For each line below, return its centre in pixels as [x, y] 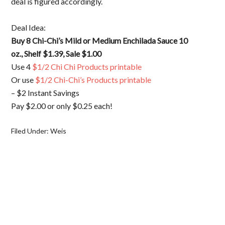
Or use [23, 80]
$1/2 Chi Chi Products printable [87, 67]
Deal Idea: [29, 27]
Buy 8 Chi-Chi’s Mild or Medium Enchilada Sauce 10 [100, 40]
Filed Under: [31, 131]
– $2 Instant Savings [45, 93]
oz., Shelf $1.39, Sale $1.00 [57, 53]
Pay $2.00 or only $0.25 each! [62, 106]
